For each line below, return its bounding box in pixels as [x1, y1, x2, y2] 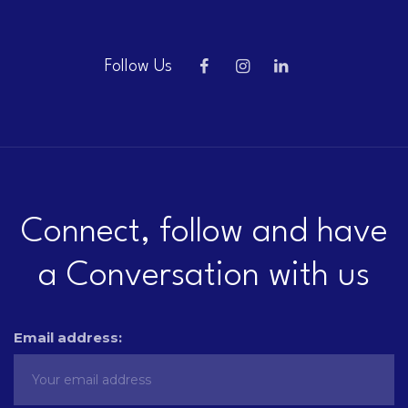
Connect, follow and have [20, 216, 388, 250]
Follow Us [105, 58, 173, 76]
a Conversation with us [38, 260, 370, 294]
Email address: [14, 329, 122, 347]
